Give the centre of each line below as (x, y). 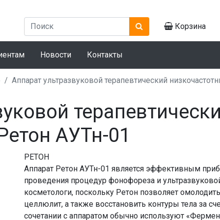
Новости (56, 55)
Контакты (105, 55)
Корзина (189, 26)
